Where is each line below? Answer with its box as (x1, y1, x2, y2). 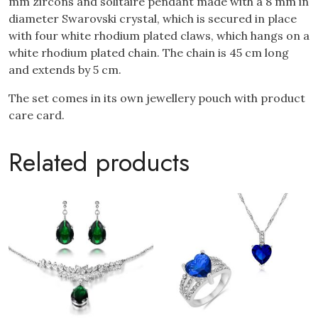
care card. (9, 107, 65, 122)
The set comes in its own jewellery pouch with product (9, 90, 305, 105)
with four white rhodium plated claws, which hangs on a (9, 28, 309, 43)
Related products (9, 143, 190, 181)
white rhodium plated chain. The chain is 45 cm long (9, 45, 289, 60)
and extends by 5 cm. (9, 62, 121, 77)
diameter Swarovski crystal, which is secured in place (9, 11, 297, 26)
